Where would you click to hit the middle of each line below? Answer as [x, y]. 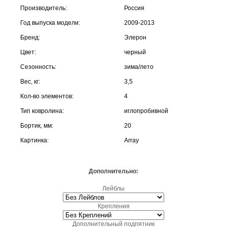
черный [135, 52]
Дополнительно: [113, 171]
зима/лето [139, 67]
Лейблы [113, 188]
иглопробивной [146, 111]
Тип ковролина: [42, 111]
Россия [134, 8]
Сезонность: [38, 67]
